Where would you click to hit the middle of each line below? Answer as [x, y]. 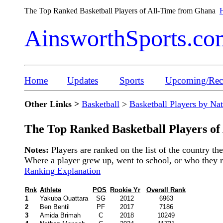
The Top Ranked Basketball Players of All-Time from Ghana [122, 11]
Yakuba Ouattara [64, 198]
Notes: [38, 150]
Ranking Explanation [62, 171]
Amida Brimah [60, 215]
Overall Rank [166, 190]
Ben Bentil [55, 207]
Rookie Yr [125, 190]
